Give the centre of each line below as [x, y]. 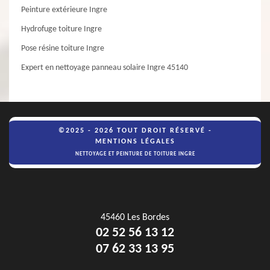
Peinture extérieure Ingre [64, 10]
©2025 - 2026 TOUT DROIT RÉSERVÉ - [135, 131]
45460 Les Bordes [135, 218]
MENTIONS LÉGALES [135, 142]
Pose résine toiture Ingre [63, 49]
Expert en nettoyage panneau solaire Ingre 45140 [105, 68]
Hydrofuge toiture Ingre [61, 29]
